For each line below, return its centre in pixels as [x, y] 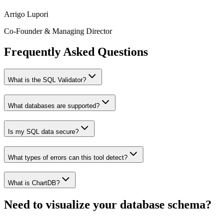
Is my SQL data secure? [43, 131]
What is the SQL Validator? [47, 80]
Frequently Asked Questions [76, 52]
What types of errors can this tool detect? [68, 157]
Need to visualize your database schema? [108, 205]
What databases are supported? [54, 106]
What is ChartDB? [34, 183]
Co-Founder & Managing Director [58, 31]
